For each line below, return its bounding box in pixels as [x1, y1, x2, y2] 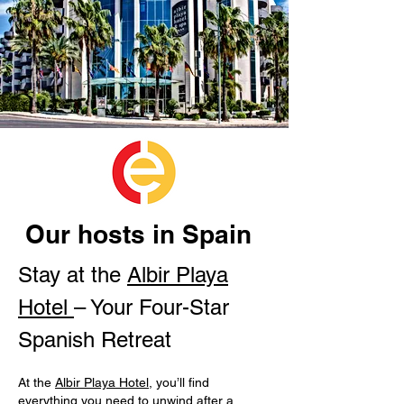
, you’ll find [149, 375, 209, 390]
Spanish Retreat [18, 327, 171, 352]
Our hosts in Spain [25, 219, 252, 249]
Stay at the [18, 262, 127, 287]
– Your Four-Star [74, 295, 229, 319]
